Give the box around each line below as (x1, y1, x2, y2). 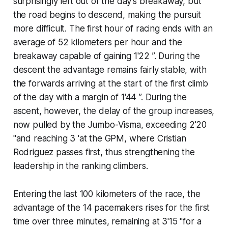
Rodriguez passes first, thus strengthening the (13, 147, 195, 157)
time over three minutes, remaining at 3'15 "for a (13, 216, 202, 226)
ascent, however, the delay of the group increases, (13, 105, 215, 116)
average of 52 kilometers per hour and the (13, 37, 182, 47)
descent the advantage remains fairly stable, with (13, 64, 207, 75)
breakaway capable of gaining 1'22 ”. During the (13, 50, 200, 61)
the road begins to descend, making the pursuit (13, 9, 201, 20)
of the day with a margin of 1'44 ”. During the (13, 92, 187, 102)
